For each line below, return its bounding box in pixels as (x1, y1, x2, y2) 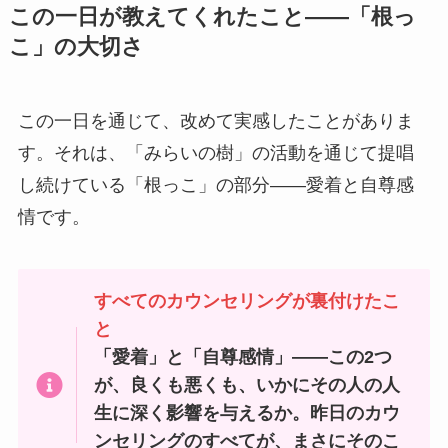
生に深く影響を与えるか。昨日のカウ (94, 403, 401, 424)
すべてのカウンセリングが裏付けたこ (94, 291, 401, 312)
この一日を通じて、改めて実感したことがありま (17, 111, 414, 132)
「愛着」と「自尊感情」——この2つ (94, 347, 393, 368)
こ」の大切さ (8, 35, 144, 60)
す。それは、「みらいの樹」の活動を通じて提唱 (17, 143, 414, 164)
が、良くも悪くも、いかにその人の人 (94, 375, 401, 396)
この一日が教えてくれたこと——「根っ (8, 5, 416, 30)
